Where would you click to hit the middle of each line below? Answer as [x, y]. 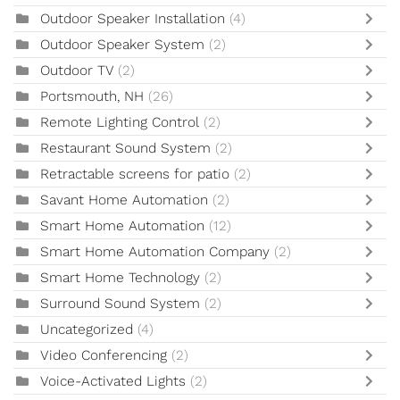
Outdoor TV [77, 71]
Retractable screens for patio [135, 175]
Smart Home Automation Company [155, 252]
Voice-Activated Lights [115, 382]
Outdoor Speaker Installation [133, 19]
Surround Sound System [120, 304]
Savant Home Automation [124, 200]
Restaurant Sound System [125, 149]
